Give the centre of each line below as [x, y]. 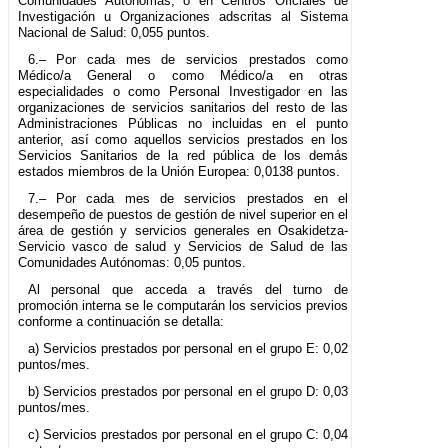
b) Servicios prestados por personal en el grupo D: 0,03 [188, 392]
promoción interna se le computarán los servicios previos [183, 306]
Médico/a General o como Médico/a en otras [183, 76]
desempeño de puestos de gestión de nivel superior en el [183, 215]
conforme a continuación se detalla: [121, 322]
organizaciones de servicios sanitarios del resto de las [183, 108]
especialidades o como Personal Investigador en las [183, 92]
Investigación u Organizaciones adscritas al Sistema [183, 17]
